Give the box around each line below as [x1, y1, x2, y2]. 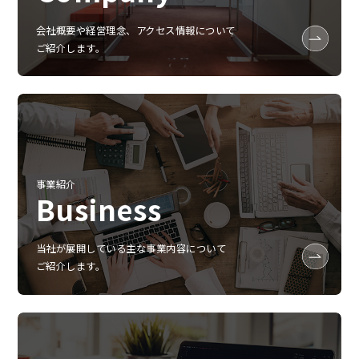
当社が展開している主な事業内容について [35, 241, 227, 256]
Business [35, 188, 163, 229]
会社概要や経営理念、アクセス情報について [35, 22, 236, 38]
